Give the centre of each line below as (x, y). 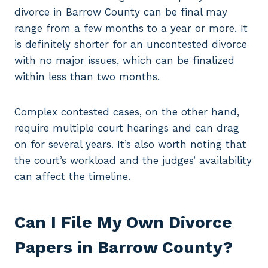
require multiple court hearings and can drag (127, 128)
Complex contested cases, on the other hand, (127, 112)
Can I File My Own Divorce (123, 223)
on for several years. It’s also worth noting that (130, 144)
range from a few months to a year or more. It (131, 28)
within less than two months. (87, 77)
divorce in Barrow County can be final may (121, 12)
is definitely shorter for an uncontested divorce (131, 45)
